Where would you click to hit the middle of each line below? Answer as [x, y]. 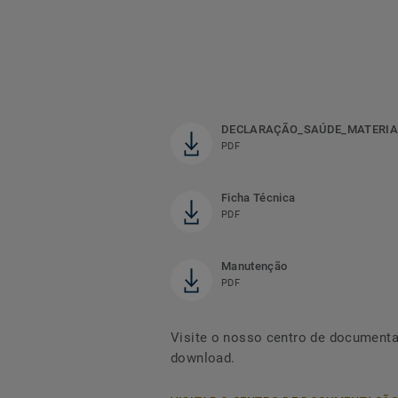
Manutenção [255, 266]
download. [203, 358]
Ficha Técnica [259, 197]
